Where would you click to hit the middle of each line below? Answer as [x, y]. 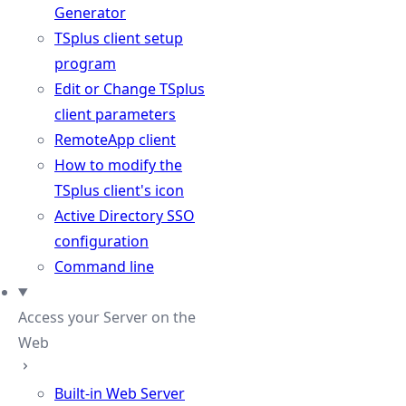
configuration [101, 241]
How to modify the [118, 165]
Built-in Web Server [120, 393]
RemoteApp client [115, 140]
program [85, 63]
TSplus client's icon [119, 190]
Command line [104, 266]
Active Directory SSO [125, 216]
